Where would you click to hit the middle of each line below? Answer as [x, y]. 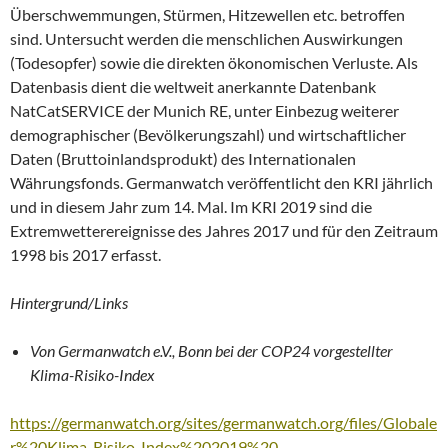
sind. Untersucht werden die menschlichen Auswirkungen [206, 38]
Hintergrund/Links [69, 302]
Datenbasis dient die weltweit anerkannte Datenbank [193, 86]
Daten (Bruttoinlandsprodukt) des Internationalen [183, 158]
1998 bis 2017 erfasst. [85, 254]
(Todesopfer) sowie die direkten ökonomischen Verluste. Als [214, 62]
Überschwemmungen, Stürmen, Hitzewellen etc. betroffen [207, 14]
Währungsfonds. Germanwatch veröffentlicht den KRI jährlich [221, 182]
